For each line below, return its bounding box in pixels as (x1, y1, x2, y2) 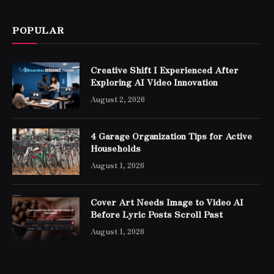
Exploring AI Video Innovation (91, 76, 218, 89)
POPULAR (12, 23, 64, 37)
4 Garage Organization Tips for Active (91, 130, 252, 143)
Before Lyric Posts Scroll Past (91, 208, 223, 221)
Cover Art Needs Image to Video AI (91, 196, 243, 209)
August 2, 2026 (91, 94, 145, 105)
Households (91, 142, 141, 155)
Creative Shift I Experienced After (91, 64, 239, 76)
